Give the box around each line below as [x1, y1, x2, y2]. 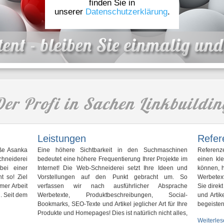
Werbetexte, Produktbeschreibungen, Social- [37, 191, 187, 198]
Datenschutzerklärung [85, 7, 167, 16]
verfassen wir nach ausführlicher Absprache [37, 182, 187, 189]
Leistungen [37, 133, 86, 144]
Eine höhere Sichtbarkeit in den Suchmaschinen [37, 146, 187, 153]
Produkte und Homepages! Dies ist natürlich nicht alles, [37, 209, 187, 216]
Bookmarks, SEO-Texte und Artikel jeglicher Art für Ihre [37, 200, 187, 207]
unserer [54, 7, 85, 16]
